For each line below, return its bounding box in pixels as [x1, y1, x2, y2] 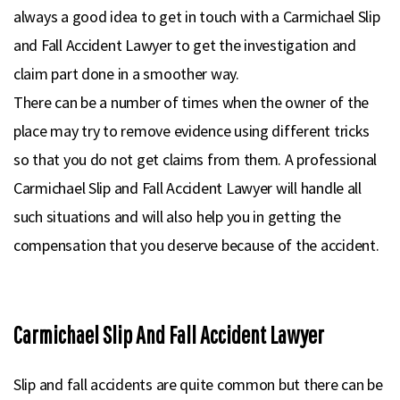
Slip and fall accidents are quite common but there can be [13, 374, 383, 395]
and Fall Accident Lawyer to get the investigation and [13, 35, 356, 55]
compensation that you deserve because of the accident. [13, 235, 379, 255]
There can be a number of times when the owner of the [13, 92, 369, 112]
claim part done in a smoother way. [13, 63, 239, 84]
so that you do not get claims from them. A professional [13, 149, 378, 170]
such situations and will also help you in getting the [13, 206, 341, 227]
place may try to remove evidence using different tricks [13, 121, 371, 141]
